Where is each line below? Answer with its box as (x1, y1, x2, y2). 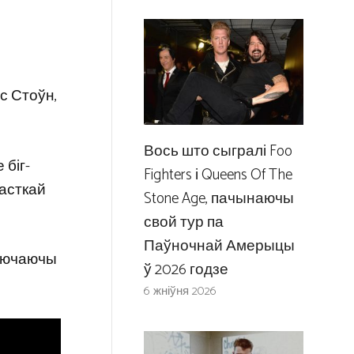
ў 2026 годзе (143, 258, 228, 283)
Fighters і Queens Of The (143, 163, 292, 188)
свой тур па (143, 210, 224, 235)
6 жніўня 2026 (143, 281, 217, 302)
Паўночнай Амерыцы (143, 234, 295, 259)
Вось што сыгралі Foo (143, 139, 292, 164)
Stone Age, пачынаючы (143, 186, 294, 212)
